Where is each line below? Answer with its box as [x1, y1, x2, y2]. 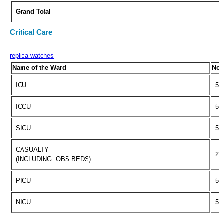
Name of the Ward [12, 64, 66, 71]
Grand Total [16, 8, 51, 16]
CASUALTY [16, 145, 49, 153]
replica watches [10, 51, 54, 59]
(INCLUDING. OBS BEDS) [16, 155, 91, 163]
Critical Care [10, 28, 52, 37]
